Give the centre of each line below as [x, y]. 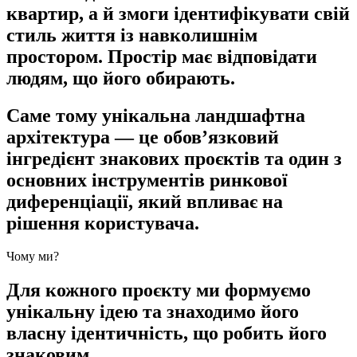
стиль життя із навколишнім [132, 35]
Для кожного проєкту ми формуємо [159, 290]
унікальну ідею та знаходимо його [153, 312]
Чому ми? [33, 257]
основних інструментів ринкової [147, 180]
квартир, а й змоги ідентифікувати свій [178, 13]
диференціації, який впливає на [145, 201]
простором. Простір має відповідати [162, 56]
